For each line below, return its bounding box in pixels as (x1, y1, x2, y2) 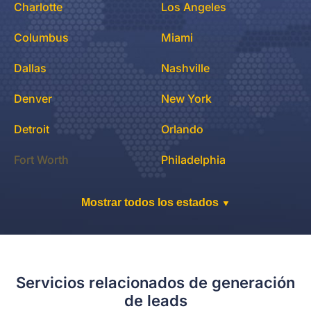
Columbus (14, 31, 69, 45)
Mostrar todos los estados (81, 196, 221, 209)
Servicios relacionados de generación (16, 274, 295, 292)
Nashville (161, 61, 210, 76)
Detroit (14, 122, 49, 137)
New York (161, 92, 212, 106)
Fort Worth (14, 153, 69, 167)
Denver (14, 92, 52, 106)
